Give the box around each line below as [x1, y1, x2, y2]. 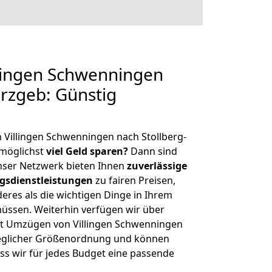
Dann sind [128, 144, 177, 158]
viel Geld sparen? [46, 144, 128, 158]
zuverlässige [127, 159, 187, 172]
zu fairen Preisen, [93, 174, 175, 187]
